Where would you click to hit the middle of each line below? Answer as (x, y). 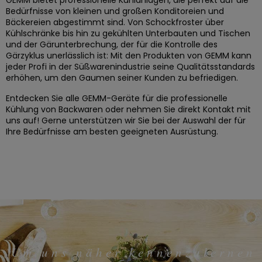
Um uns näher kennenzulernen (134, 252)
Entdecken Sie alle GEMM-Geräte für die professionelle (117, 99)
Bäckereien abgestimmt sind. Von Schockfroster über (115, 23)
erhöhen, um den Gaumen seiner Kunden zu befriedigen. (122, 78)
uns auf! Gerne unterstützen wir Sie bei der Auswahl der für (126, 121)
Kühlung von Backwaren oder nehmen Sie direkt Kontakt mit (128, 110)
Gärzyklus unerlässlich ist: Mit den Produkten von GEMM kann (129, 56)
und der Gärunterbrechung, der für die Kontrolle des (112, 45)
